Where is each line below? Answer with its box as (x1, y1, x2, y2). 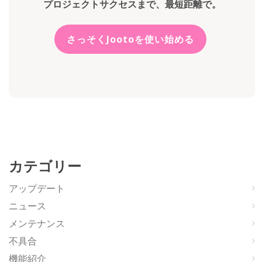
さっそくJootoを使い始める (67, 32, 195, 46)
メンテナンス (9, 216, 65, 230)
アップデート (9, 181, 65, 195)
